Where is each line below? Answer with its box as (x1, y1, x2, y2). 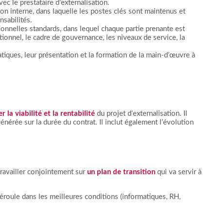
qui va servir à (155, 168, 201, 176)
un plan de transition (87, 168, 155, 176)
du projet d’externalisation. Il (95, 109, 187, 117)
